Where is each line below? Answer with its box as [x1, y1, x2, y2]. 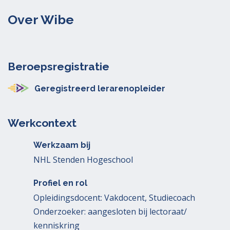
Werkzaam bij [33, 140, 90, 150]
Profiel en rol [33, 178, 87, 188]
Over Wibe [8, 12, 74, 27]
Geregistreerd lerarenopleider [34, 84, 165, 93]
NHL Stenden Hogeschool [33, 154, 133, 165]
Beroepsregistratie [8, 60, 109, 73]
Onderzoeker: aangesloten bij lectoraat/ [33, 206, 187, 217]
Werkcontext [8, 117, 76, 129]
